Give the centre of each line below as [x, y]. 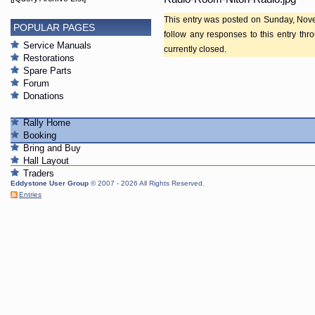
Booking [40, 136]
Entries [30, 195]
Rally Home [47, 123]
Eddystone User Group [51, 184]
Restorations [49, 58]
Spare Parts [47, 71]
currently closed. [195, 50]
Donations [44, 96]
